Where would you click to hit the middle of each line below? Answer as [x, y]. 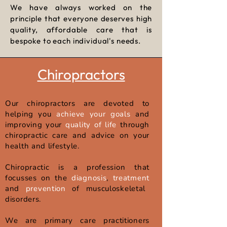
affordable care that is [99, 30]
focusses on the [39, 178]
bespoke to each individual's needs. [76, 41]
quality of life [91, 125]
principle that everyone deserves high [81, 18]
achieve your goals [93, 114]
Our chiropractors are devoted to [77, 103]
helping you [31, 114]
